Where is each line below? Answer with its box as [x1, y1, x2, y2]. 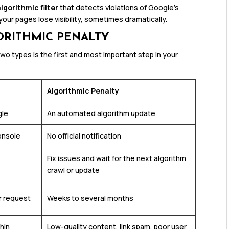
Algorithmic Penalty [47, 86, 120, 96]
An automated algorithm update [47, 108, 156, 119]
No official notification [47, 131, 122, 141]
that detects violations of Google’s [58, 3, 179, 13]
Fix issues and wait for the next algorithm [47, 153, 187, 164]
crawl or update [47, 165, 100, 175]
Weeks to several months [47, 193, 134, 203]
